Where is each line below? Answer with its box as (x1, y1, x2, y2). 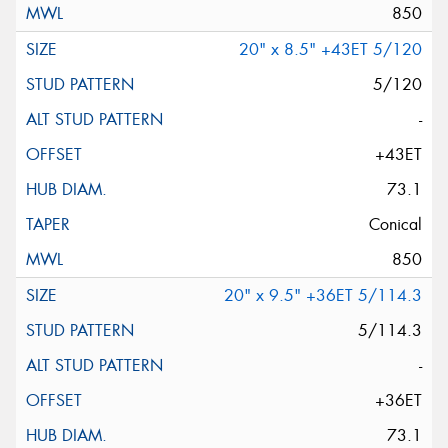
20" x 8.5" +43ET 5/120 (239, 39, 422, 61)
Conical (369, 214, 422, 236)
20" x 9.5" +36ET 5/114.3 (224, 285, 422, 307)
